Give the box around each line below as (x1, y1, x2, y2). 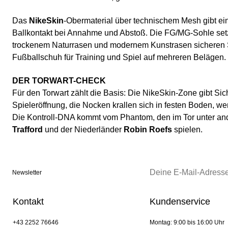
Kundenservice (149, 196, 210, 207)
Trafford (12, 125, 43, 134)
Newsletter (12, 169, 42, 177)
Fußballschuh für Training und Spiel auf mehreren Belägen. (12, 53, 226, 62)
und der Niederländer (43, 125, 124, 134)
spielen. (172, 125, 203, 134)
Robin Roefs (124, 125, 172, 134)
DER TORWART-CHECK (12, 76, 106, 85)
